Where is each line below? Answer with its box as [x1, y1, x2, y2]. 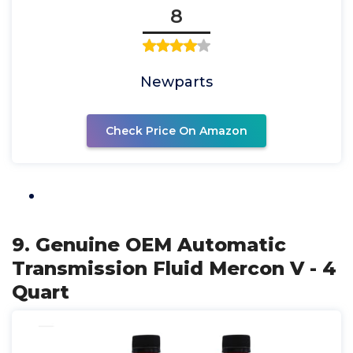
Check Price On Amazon [106, 124, 247, 139]
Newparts [140, 73, 213, 91]
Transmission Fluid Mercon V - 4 [12, 257, 336, 281]
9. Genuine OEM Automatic [12, 233, 286, 257]
